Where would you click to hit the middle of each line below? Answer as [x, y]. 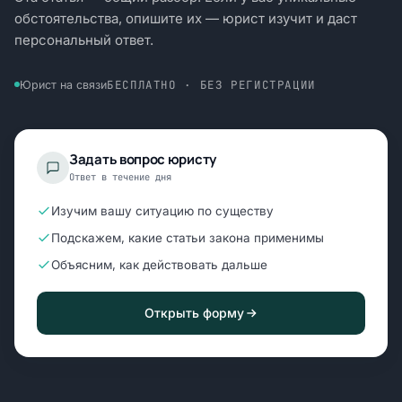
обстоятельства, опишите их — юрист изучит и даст [186, 18]
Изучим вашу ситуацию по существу [162, 210]
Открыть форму [194, 313]
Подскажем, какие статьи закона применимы [188, 237]
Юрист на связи [63, 84]
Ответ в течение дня [120, 176]
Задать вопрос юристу [143, 159]
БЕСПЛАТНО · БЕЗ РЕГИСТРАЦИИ [211, 84]
